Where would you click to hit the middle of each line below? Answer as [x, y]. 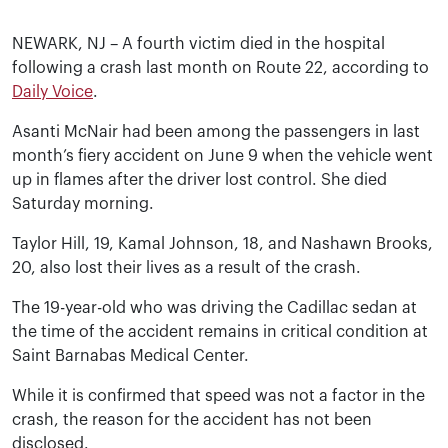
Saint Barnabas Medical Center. [130, 356]
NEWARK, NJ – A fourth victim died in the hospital [198, 44]
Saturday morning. [83, 204]
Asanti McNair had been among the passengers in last [216, 132]
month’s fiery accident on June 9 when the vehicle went [222, 156]
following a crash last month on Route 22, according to [220, 68]
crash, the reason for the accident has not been [192, 420]
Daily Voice [52, 92]
